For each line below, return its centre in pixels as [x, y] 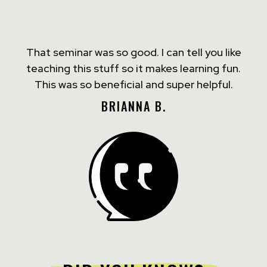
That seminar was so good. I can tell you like [133, 52]
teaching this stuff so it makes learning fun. [133, 69]
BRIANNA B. [133, 106]
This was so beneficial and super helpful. [133, 85]
